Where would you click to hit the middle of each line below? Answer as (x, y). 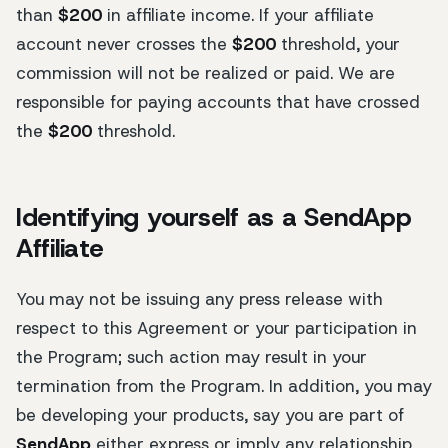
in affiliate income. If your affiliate (238, 14)
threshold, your (340, 43)
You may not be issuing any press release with (199, 299)
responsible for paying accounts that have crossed (218, 101)
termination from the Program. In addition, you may (224, 386)
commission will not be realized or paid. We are (205, 72)
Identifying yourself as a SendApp (214, 217)
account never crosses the (124, 43)
